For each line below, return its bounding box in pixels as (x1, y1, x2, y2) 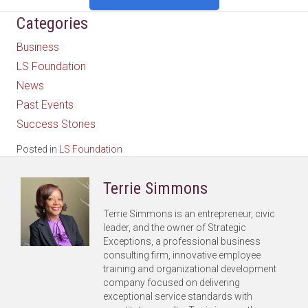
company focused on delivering (103, 276, 240, 288)
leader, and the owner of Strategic (103, 221, 246, 233)
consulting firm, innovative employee (103, 249, 261, 261)
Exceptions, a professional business (103, 235, 261, 247)
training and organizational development (103, 263, 276, 274)
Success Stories (16, 117, 96, 131)
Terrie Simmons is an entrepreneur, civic (103, 208, 275, 219)
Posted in (16, 143, 59, 155)
